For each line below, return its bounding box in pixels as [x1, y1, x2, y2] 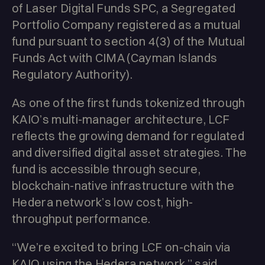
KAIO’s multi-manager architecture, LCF [12, 112, 230, 127]
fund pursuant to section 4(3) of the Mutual [12, 34, 245, 49]
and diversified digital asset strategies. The [12, 145, 247, 160]
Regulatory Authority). [12, 67, 133, 82]
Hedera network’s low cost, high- [12, 195, 193, 210]
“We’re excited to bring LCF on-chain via [12, 240, 231, 255]
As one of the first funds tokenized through [12, 95, 245, 111]
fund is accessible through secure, [12, 161, 201, 177]
